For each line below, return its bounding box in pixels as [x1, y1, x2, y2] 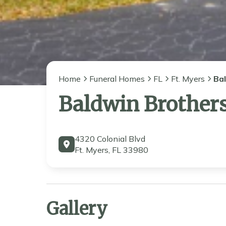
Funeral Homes [89, 74, 145, 84]
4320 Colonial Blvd [75, 134, 145, 144]
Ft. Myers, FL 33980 [75, 145, 148, 155]
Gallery [46, 198, 107, 219]
